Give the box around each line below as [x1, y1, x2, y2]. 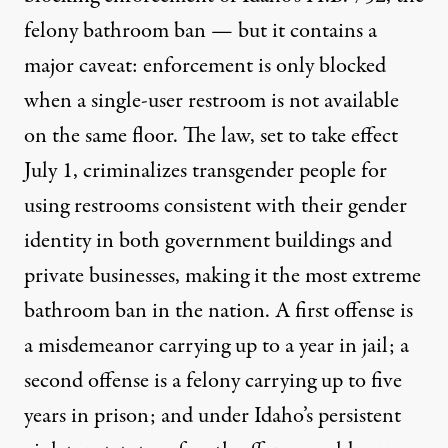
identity [24, 225, 91, 258]
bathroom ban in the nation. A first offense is [24, 295, 413, 328]
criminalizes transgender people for [83, 155, 387, 188]
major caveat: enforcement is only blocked [24, 50, 386, 83]
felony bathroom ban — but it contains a [24, 15, 377, 48]
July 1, [24, 155, 83, 188]
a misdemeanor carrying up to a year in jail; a [24, 330, 409, 363]
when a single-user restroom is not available [24, 85, 399, 118]
